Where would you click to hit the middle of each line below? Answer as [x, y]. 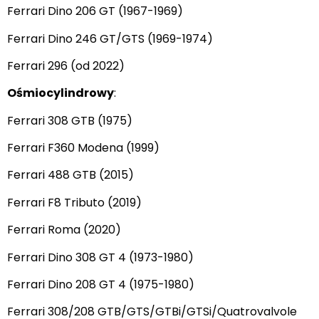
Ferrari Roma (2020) [64, 230]
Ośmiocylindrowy [61, 93]
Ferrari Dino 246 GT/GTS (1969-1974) [110, 38]
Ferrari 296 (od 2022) [66, 66]
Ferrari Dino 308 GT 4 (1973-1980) [100, 257]
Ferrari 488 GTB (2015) [70, 175]
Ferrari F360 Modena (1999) [83, 148]
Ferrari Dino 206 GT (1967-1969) [95, 11]
